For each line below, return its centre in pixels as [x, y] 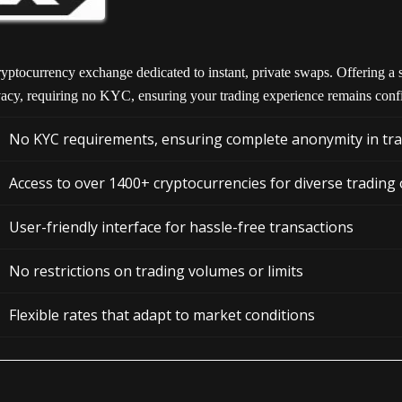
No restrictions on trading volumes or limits [156, 271]
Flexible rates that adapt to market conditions [162, 315]
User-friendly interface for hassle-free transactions [181, 227]
